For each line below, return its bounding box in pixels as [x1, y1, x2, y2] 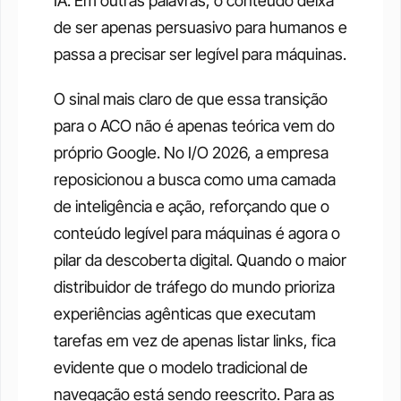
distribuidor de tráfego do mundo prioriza [54, 277, 335, 297]
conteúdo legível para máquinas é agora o [54, 224, 340, 243]
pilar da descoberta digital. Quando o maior [54, 251, 346, 270]
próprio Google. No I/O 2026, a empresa [54, 143, 328, 163]
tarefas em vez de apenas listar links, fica [54, 331, 336, 351]
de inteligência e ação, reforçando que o [54, 197, 329, 217]
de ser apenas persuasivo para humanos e [54, 18, 347, 38]
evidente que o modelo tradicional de [54, 358, 308, 378]
